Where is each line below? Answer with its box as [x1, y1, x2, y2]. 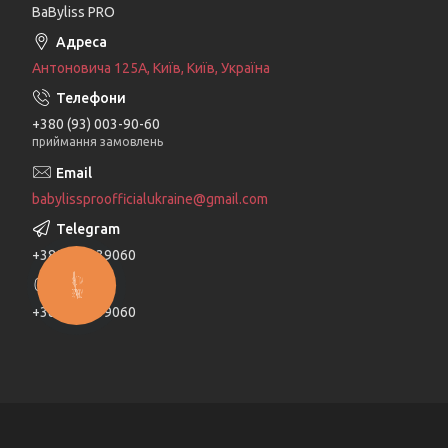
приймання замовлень [32, 135, 163, 149]
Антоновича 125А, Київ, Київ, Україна [32, 60, 270, 77]
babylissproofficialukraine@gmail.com [32, 191, 268, 208]
